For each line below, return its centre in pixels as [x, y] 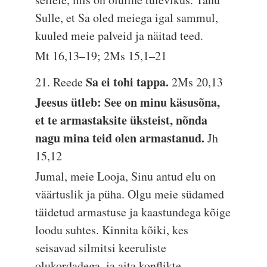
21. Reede [61, 82]
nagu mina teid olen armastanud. [122, 138]
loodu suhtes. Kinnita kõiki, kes [112, 230]
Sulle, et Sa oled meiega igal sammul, [127, 18]
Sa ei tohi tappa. [129, 82]
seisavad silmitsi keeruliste [101, 248]
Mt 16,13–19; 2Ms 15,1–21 [101, 56]
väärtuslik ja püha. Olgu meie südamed [130, 194]
